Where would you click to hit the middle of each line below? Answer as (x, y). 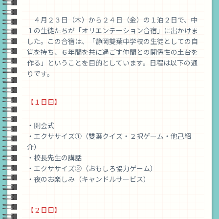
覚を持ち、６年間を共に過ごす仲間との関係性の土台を (112, 52)
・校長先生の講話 (54, 158)
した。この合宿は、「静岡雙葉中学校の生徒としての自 (112, 41)
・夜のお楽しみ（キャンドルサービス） (88, 179)
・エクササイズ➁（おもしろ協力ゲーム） (92, 168)
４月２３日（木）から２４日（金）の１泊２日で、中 (112, 20)
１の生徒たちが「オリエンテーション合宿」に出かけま (112, 31)
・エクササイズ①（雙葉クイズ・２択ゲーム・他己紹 (109, 136)
